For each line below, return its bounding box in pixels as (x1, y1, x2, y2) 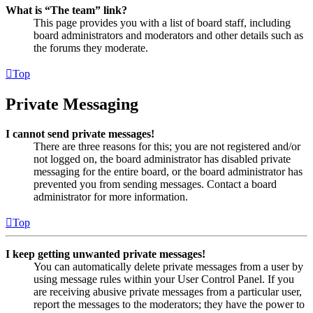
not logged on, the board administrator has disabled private (34, 153, 291, 166)
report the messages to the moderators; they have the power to (34, 298, 305, 311)
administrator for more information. (34, 191, 188, 203)
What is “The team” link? (6, 4, 127, 17)
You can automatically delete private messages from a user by (34, 261, 303, 273)
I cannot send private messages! (6, 128, 154, 140)
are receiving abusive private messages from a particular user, (34, 286, 302, 298)
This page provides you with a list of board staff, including (34, 17, 291, 29)
